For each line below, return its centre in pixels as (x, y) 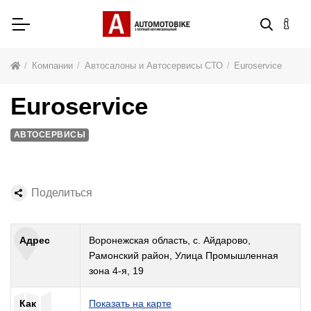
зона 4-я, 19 (116, 271)
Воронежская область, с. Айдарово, (170, 241)
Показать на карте (130, 304)
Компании (52, 66)
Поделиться (62, 193)
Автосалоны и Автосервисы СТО (153, 66)
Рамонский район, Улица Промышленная (184, 256)
